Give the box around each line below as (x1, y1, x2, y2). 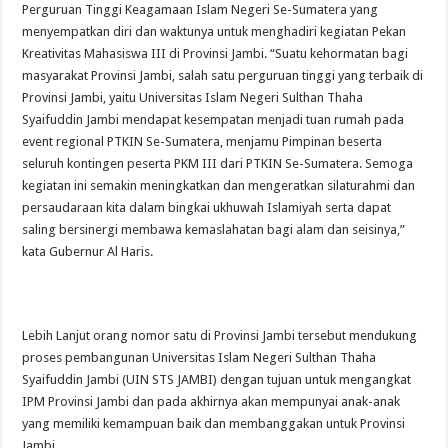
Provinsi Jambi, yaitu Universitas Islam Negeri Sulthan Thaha (22, 90, 364, 105)
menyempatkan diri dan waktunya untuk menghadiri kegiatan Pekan (22, 24, 407, 39)
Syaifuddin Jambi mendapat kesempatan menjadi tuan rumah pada (22, 112, 405, 127)
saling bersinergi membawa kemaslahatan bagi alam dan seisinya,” (22, 222, 406, 237)
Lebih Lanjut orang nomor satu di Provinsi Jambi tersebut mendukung (22, 328, 418, 343)
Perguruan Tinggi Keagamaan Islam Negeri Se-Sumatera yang (22, 2, 379, 17)
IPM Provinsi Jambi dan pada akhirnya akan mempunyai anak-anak (22, 394, 401, 409)
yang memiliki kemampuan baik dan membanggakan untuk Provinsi (22, 416, 406, 431)
